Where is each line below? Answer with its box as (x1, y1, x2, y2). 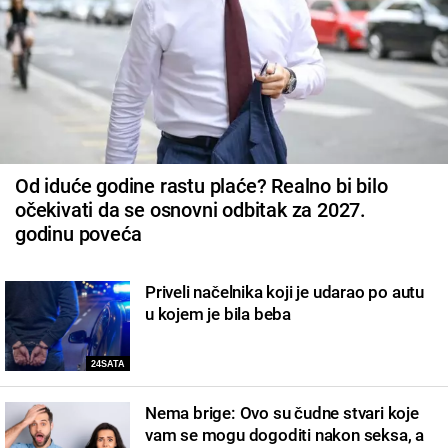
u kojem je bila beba (145, 303, 292, 324)
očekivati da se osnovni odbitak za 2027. (15, 197, 366, 222)
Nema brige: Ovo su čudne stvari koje (145, 402, 419, 423)
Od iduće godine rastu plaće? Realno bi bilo (15, 173, 388, 198)
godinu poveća (15, 221, 142, 246)
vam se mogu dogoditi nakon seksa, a (145, 424, 425, 445)
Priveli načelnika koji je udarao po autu (145, 281, 425, 302)
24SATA (91, 358, 125, 369)
